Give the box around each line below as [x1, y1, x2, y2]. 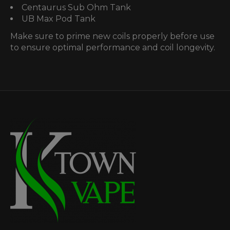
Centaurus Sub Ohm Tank [22, 2, 131, 12]
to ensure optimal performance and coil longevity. [10, 42, 215, 52]
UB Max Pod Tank [22, 13, 95, 24]
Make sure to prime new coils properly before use [10, 31, 215, 41]
